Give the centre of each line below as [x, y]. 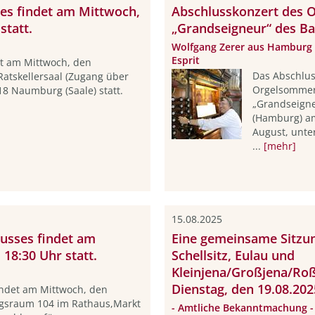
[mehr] [279, 146]
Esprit [185, 60]
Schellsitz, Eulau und [233, 255]
